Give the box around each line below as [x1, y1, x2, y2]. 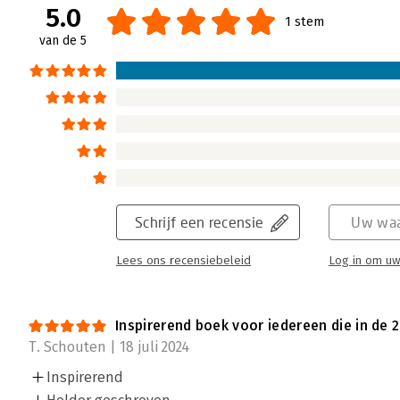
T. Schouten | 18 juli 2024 [29, 338, 189, 356]
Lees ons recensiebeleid [116, 254, 251, 269]
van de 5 [39, 33, 87, 49]
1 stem [285, 13, 324, 30]
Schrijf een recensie [135, 213, 264, 231]
